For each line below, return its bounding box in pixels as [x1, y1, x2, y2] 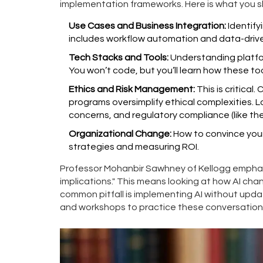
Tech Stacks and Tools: [69, 52, 168, 62]
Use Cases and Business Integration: [69, 21, 226, 31]
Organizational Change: [69, 129, 171, 139]
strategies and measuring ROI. [69, 141, 199, 151]
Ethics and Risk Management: [69, 84, 195, 94]
